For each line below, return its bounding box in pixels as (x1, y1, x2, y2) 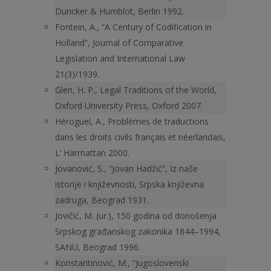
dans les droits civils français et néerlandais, (55, 131, 226, 143)
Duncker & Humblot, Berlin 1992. (55, 5, 184, 17)
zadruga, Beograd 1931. (55, 194, 149, 206)
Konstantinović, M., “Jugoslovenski (55, 257, 189, 269)
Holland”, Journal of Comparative (55, 37, 183, 48)
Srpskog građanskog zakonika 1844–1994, (55, 226, 221, 237)
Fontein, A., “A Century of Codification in (55, 21, 212, 33)
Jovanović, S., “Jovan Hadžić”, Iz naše (55, 163, 198, 174)
